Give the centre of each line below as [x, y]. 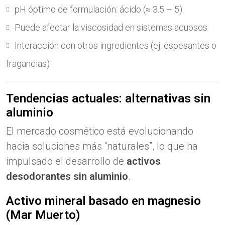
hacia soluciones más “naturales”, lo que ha [102, 146]
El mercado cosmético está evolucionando [100, 131]
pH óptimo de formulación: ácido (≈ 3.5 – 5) [98, 9]
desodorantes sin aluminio [67, 176]
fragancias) [28, 64]
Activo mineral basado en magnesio [103, 201]
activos [144, 161]
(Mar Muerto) [43, 215]
